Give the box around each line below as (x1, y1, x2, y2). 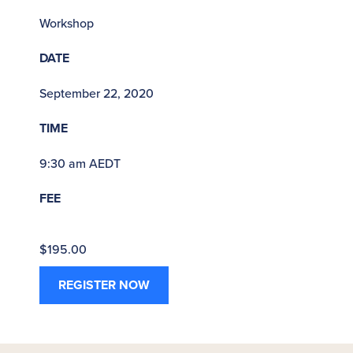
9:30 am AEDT (39, 154, 121, 172)
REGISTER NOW (58, 275, 150, 294)
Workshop (39, 13, 94, 32)
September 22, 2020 (39, 84, 154, 102)
